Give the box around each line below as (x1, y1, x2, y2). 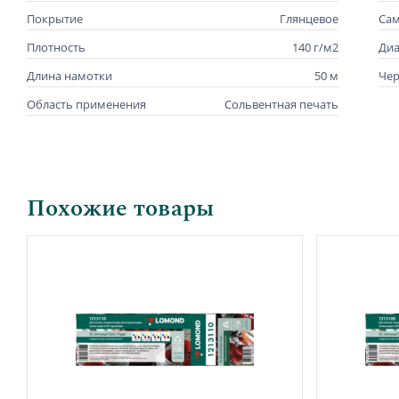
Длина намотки (27, 67, 112, 84)
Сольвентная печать (224, 95, 338, 112)
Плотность (27, 38, 85, 55)
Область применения (27, 95, 146, 112)
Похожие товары (27, 190, 214, 226)
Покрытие (27, 10, 83, 27)
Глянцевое (280, 10, 338, 27)
